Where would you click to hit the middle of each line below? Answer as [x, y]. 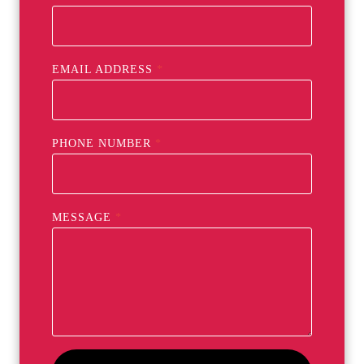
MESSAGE [82, 218]
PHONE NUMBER [102, 144]
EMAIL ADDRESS [102, 70]
